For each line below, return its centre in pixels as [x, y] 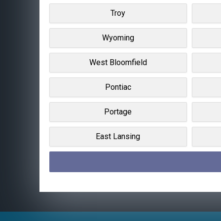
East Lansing [118, 136]
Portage [118, 111]
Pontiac [118, 87]
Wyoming [118, 37]
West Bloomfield [118, 62]
